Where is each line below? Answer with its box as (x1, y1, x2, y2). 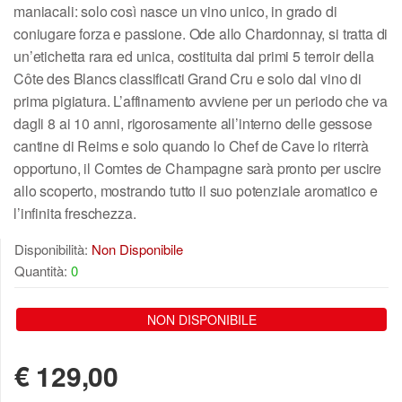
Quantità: (14, 260, 71, 280)
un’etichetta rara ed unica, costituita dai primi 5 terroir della (13, 45, 374, 66)
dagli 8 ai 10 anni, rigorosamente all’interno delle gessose (13, 112, 372, 134)
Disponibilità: (14, 239, 92, 258)
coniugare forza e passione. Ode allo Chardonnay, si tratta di (13, 22, 389, 44)
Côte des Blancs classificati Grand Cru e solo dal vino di (13, 67, 362, 89)
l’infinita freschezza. (13, 202, 136, 223)
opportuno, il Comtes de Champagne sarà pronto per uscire (13, 157, 382, 179)
